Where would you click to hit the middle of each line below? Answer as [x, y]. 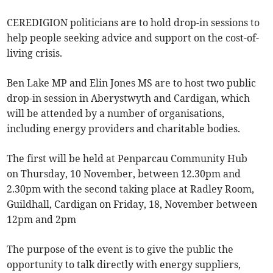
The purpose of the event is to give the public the [120, 250]
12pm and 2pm [42, 220]
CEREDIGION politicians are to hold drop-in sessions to [133, 23]
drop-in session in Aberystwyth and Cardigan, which [129, 98]
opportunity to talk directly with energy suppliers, [124, 265]
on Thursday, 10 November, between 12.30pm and [124, 174]
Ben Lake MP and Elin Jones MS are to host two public [132, 83]
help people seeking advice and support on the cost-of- [133, 38]
